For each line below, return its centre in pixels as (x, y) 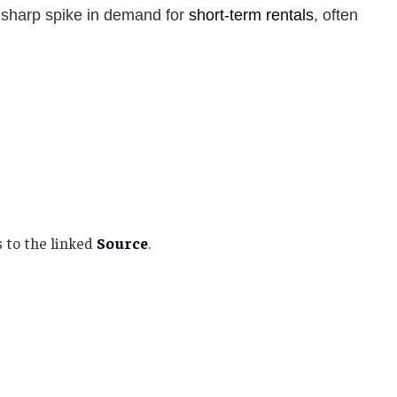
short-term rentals (251, 16)
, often (335, 16)
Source (122, 242)
